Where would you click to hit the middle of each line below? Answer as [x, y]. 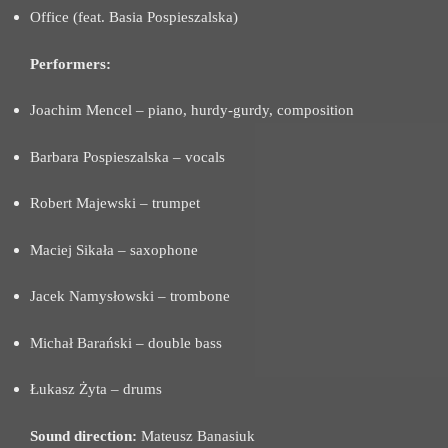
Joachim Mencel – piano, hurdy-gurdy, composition [192, 110]
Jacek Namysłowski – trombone [130, 296]
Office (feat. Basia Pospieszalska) [134, 17]
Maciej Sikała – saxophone [114, 249]
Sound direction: [83, 435]
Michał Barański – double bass [126, 342]
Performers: [70, 63]
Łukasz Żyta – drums [96, 389]
